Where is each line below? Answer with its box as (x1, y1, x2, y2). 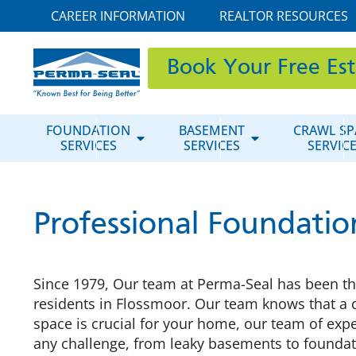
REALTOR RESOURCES (219, 7, 349, 25)
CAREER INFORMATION (50, 7, 185, 25)
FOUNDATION (46, 122, 130, 139)
